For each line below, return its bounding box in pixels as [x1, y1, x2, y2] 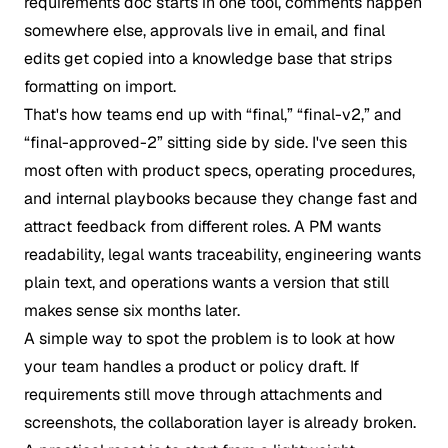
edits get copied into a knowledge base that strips [24, 48, 392, 69]
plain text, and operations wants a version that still [24, 272, 389, 293]
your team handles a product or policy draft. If [24, 356, 359, 377]
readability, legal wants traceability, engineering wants [24, 244, 421, 265]
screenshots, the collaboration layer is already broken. [24, 412, 416, 433]
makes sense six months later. [24, 300, 240, 321]
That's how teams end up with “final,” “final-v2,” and [24, 104, 402, 125]
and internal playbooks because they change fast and [24, 188, 418, 209]
